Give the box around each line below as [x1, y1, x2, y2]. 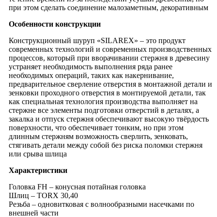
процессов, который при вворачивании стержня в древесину [9, 53, 210, 62]
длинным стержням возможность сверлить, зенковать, [9, 132, 188, 140]
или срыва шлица [9, 149, 67, 158]
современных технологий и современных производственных [9, 45, 212, 53]
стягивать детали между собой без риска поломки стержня [9, 140, 202, 149]
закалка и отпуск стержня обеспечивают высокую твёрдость [9, 114, 209, 123]
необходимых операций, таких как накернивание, [9, 71, 174, 79]
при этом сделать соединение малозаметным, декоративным [9, 3, 208, 12]
